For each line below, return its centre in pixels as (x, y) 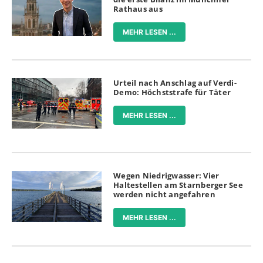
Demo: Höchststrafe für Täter (172, 92)
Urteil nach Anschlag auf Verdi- (175, 83)
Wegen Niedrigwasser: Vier (166, 176)
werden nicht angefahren (164, 195)
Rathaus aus (138, 9)
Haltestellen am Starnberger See (178, 185)
